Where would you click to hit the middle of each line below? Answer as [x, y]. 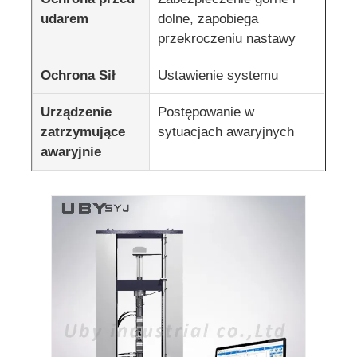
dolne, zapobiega [208, 18]
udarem [65, 18]
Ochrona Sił [78, 75]
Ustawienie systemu [218, 75]
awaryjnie [71, 151]
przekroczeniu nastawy [227, 38]
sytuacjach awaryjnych [226, 131]
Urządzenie [76, 112]
